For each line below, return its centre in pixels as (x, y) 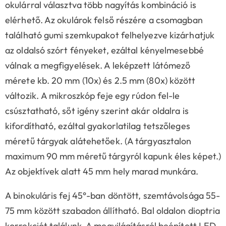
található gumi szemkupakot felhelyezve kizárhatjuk (110, 35)
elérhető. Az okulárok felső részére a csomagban (104, 20)
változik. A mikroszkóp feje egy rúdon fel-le (93, 96)
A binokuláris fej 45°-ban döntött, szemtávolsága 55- (113, 196)
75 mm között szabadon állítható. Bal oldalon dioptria (113, 211)
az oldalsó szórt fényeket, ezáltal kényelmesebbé (104, 50)
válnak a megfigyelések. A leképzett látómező (98, 66)
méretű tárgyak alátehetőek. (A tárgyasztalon (98, 141)
